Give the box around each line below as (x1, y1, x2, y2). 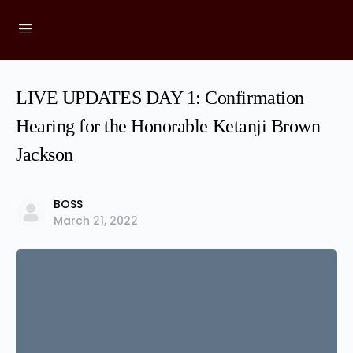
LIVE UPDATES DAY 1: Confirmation (16, 87, 304, 108)
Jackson (16, 144, 73, 165)
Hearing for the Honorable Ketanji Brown (16, 116, 321, 136)
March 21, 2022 (54, 213, 138, 229)
